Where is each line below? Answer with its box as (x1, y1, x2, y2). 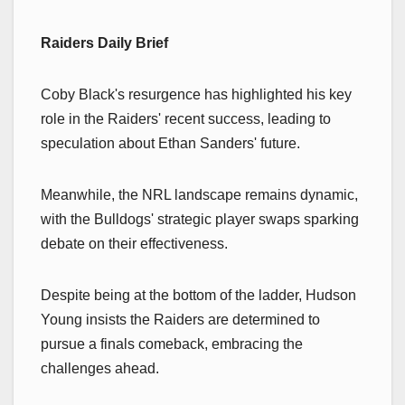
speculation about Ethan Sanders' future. (41, 136, 300, 152)
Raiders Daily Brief (41, 35, 168, 52)
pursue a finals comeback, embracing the (41, 336, 303, 353)
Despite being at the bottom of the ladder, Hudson (41, 287, 356, 304)
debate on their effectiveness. (41, 236, 228, 252)
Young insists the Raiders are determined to (41, 312, 320, 328)
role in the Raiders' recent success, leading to (41, 111, 331, 127)
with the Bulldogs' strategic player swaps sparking (41, 212, 359, 228)
